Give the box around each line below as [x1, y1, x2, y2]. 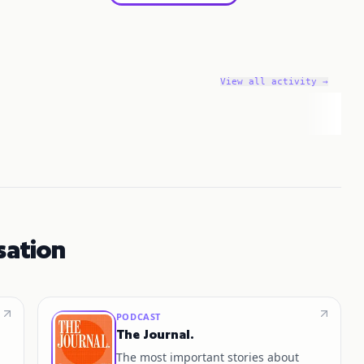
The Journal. [115, 327, 194, 342]
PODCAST [115, 310, 161, 323]
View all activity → [219, 76, 328, 87]
